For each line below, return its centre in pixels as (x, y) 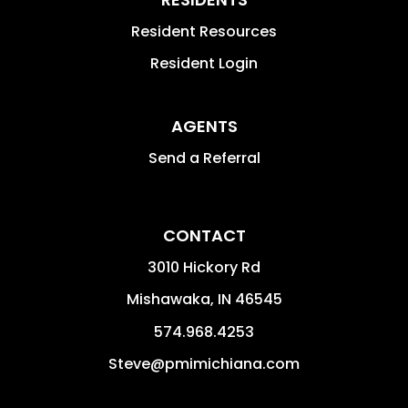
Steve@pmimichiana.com (204, 363)
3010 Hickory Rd (204, 267)
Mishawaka (168, 299)
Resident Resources (204, 31)
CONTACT (204, 235)
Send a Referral (204, 158)
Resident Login (204, 63)
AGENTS (204, 126)
